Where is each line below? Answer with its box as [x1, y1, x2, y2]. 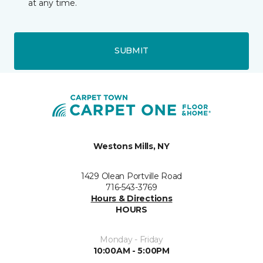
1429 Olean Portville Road [81, 170, 182, 181]
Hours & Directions [90, 193, 173, 204]
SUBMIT [114, 45, 149, 56]
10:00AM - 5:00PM [93, 245, 170, 256]
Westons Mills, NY [93, 140, 170, 151]
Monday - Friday [100, 234, 163, 245]
